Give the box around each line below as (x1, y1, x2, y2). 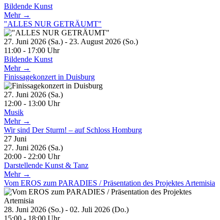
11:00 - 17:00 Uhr (4, 46, 59, 55)
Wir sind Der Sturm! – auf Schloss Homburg (4, 125, 142, 134)
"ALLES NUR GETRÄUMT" (4, 19, 102, 28)
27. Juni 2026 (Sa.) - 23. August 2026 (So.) (4, 37, 146, 46)
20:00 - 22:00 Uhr (4, 152, 60, 161)
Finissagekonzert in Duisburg (4, 72, 95, 81)
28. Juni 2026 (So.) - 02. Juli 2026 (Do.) (4, 205, 137, 214)
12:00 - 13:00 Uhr (4, 99, 60, 108)
